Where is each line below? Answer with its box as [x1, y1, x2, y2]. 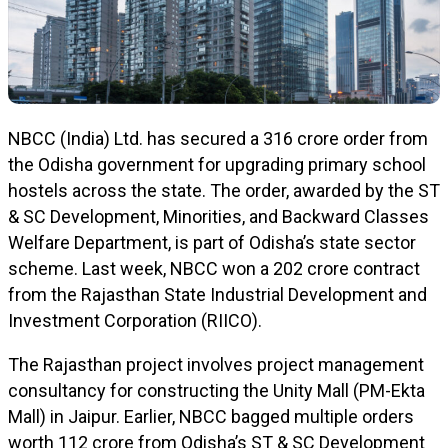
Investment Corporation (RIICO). [8, 310, 262, 331]
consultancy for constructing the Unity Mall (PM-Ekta [8, 380, 425, 401]
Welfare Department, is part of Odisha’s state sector [8, 232, 416, 253]
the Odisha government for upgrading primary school [8, 154, 426, 175]
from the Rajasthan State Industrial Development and [8, 284, 427, 305]
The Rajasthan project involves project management [8, 354, 424, 375]
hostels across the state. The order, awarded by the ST [8, 180, 440, 201]
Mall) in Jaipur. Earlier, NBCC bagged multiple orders [8, 406, 414, 427]
